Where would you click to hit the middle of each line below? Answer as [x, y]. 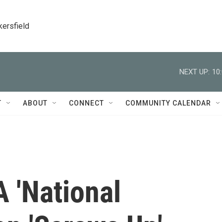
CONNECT [86, 103]
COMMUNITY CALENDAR [168, 103]
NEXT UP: [194, 72]
